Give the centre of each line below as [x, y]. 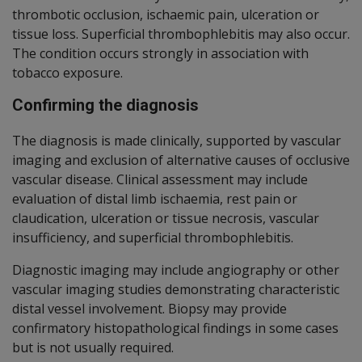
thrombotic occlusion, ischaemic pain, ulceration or [166, 14]
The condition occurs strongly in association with [160, 53]
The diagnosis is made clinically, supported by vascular [177, 140]
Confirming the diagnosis [105, 105]
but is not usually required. [93, 347]
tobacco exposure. [67, 72]
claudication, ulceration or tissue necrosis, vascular [166, 218]
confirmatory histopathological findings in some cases [175, 328]
